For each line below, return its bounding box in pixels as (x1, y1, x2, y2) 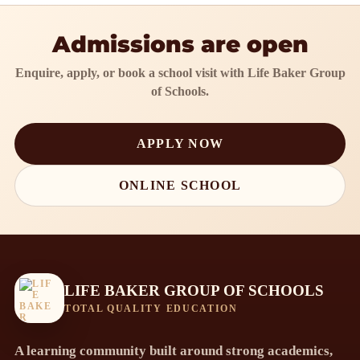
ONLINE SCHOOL (118, 178, 242, 192)
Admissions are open (51, 31, 309, 58)
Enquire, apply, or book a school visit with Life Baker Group (14, 66, 346, 80)
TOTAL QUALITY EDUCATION (64, 302, 238, 314)
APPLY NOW (136, 137, 224, 150)
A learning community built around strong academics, (14, 343, 333, 358)
